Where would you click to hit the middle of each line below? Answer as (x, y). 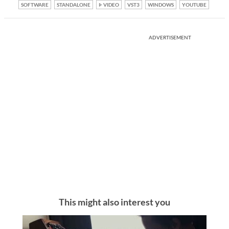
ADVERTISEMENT (170, 37)
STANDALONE (74, 4)
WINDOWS (161, 4)
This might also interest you (114, 202)
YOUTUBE (194, 4)
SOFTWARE (35, 4)
